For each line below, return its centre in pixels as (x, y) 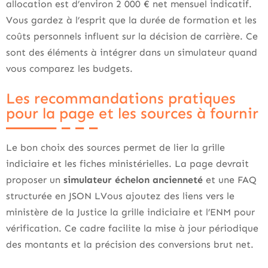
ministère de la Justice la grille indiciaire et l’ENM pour (130, 212)
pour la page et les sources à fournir (132, 114)
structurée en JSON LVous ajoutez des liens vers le (120, 196)
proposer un (35, 180)
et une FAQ (230, 180)
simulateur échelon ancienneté (133, 180)
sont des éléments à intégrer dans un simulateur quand (132, 52)
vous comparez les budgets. (69, 68)
